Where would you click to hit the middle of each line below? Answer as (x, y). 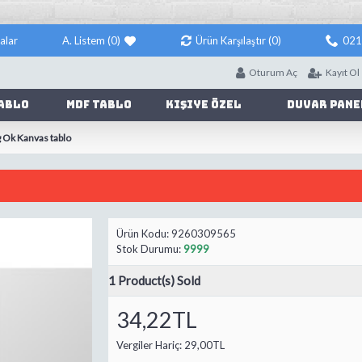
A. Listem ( (87, 40)
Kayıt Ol (342, 72)
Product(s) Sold (158, 280)
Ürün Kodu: (144, 234)
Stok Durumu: (150, 249)
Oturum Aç (273, 72)
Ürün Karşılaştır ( (233, 40)
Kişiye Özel (204, 105)
